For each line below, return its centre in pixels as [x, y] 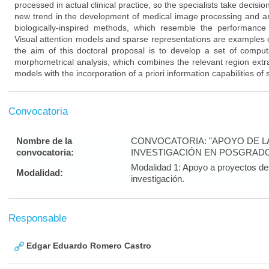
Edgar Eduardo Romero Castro [88, 246]
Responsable [38, 218]
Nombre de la [44, 141]
